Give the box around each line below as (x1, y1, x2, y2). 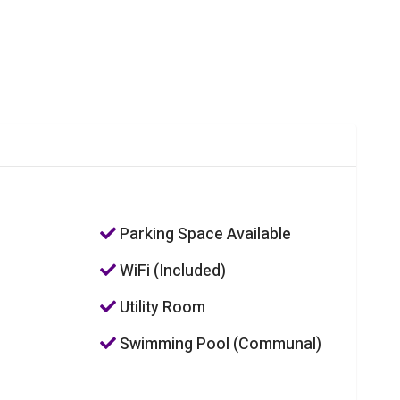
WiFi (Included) (116, 259, 227, 284)
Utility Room (116, 296, 206, 321)
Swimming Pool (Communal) (116, 332, 322, 357)
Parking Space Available (116, 222, 292, 247)
